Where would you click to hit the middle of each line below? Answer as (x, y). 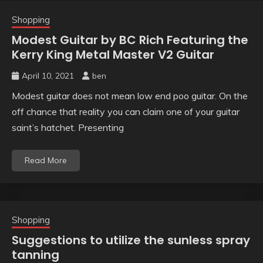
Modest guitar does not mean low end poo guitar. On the (130, 96)
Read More (46, 161)
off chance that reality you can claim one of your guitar (126, 112)
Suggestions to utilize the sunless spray (131, 240)
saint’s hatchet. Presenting (68, 128)
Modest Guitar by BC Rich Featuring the (130, 40)
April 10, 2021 (48, 76)
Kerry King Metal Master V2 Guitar (113, 55)
